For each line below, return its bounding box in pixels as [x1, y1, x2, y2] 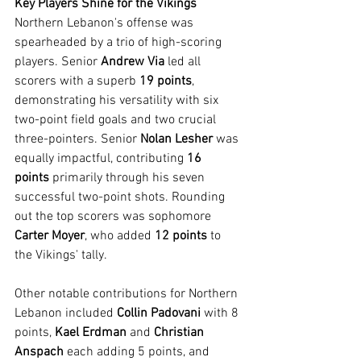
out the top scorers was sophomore [15, 209, 214, 225]
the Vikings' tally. [15, 247, 107, 263]
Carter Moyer [15, 228, 85, 244]
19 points [139, 73, 192, 89]
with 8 [201, 305, 242, 322]
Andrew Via [101, 54, 164, 70]
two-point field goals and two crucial [15, 112, 219, 128]
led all [164, 54, 204, 70]
